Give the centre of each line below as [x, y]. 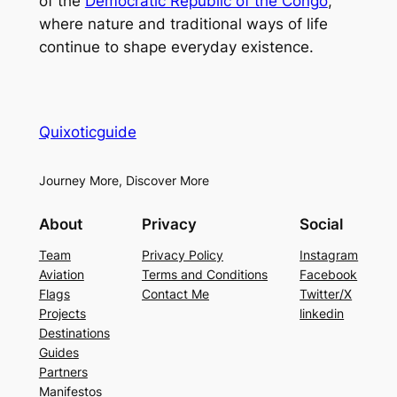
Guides [58, 353]
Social [322, 225]
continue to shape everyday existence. [176, 47]
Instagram [329, 255]
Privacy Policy [183, 255]
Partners [63, 372]
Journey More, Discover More [124, 181]
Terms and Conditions [205, 275]
